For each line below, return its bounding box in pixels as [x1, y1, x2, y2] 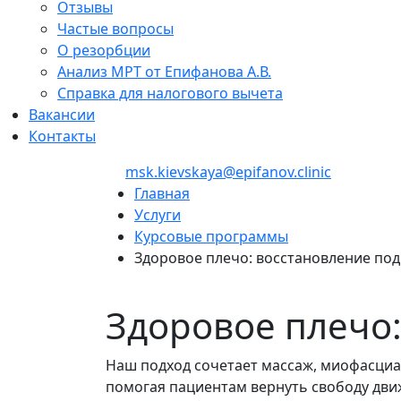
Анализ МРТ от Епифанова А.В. [57, 61, 271, 81]
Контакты [29, 125, 96, 146]
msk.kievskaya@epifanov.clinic [125, 161, 331, 182]
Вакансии [29, 104, 95, 124]
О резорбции [57, 39, 150, 60]
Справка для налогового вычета [57, 82, 283, 103]
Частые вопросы [57, 18, 174, 38]
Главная [134, 183, 190, 203]
